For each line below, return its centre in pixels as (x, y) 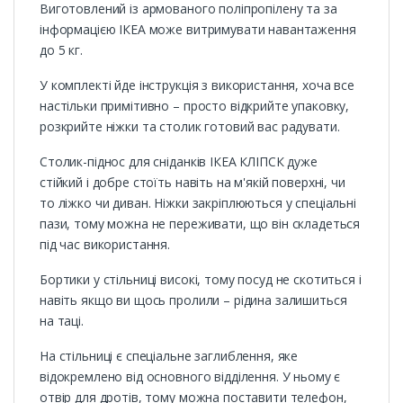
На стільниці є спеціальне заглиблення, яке (169, 356)
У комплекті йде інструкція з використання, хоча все (197, 85)
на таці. (62, 321)
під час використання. (105, 245)
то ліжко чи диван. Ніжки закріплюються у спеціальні (198, 203)
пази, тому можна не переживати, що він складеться (200, 224)
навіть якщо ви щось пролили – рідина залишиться (193, 300)
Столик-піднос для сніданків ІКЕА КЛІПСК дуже (179, 162)
